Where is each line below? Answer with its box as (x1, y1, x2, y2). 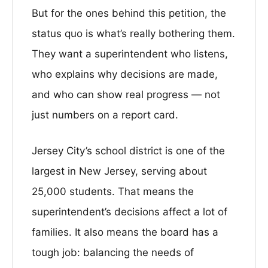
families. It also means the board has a (32, 226, 218, 238)
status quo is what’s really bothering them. (32, 28, 235, 39)
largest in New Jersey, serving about (32, 165, 207, 177)
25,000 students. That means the (32, 185, 194, 197)
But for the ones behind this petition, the (32, 7, 226, 19)
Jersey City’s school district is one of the (32, 145, 225, 157)
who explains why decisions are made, (32, 68, 218, 80)
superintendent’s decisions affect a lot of (32, 206, 227, 218)
